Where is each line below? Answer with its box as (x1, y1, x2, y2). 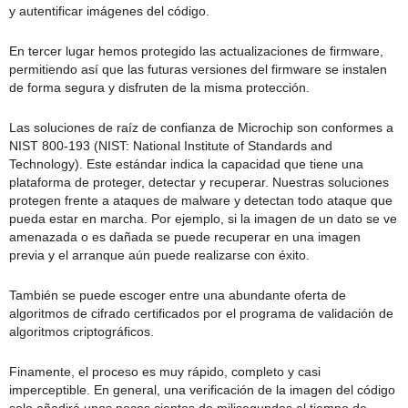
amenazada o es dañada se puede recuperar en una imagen (9, 229, 361, 244)
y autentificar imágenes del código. (9, 4, 209, 18)
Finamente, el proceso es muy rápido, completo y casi (9, 364, 321, 379)
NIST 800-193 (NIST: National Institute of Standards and (9, 138, 332, 153)
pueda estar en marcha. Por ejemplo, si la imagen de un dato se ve (9, 211, 397, 226)
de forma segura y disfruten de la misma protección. (9, 80, 310, 95)
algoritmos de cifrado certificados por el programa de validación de (9, 306, 393, 321)
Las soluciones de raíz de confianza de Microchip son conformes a (9, 120, 393, 135)
